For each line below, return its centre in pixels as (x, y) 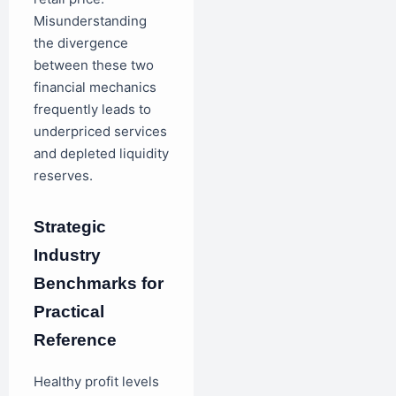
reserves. (63, 175)
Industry (67, 255)
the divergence (81, 42)
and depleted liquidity (101, 153)
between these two (94, 65)
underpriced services (100, 131)
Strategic (70, 226)
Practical (69, 311)
